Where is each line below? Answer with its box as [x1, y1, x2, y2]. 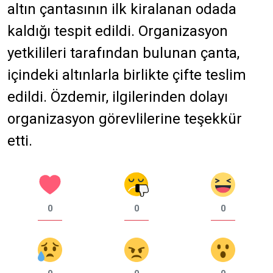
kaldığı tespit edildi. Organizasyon [7, 22, 228, 40]
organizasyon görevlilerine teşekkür [7, 110, 242, 127]
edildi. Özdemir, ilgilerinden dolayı [7, 88, 228, 105]
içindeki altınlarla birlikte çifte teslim [7, 66, 246, 83]
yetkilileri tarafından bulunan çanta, [7, 44, 239, 62]
